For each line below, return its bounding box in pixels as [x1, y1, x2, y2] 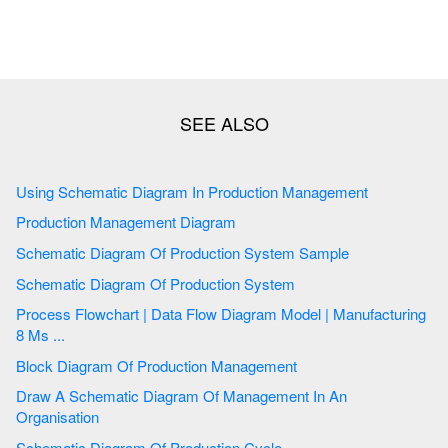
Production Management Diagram [16, 211, 240, 233]
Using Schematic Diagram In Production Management [58, 180, 372, 202]
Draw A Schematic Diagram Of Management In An [16, 385, 69, 407]
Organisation [16, 406, 99, 428]
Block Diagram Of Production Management [137, 354, 301, 376]
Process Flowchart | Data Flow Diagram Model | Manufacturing [16, 303, 221, 325]
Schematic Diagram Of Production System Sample [244, 241, 349, 263]
